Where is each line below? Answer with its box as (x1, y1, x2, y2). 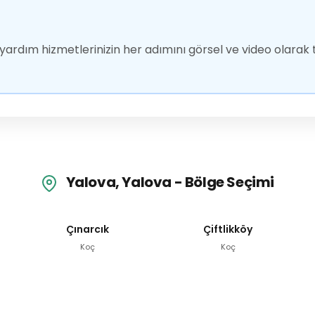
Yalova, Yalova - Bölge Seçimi (63, 172, 274, 193)
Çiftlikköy (203, 221, 252, 236)
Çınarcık (65, 221, 109, 236)
